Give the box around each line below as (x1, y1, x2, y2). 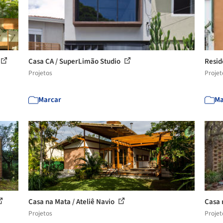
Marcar (38, 95, 62, 105)
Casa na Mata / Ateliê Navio (28, 197, 116, 207)
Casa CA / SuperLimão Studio (28, 56, 122, 67)
